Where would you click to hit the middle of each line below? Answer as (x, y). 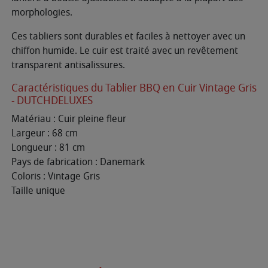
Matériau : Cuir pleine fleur (69, 119)
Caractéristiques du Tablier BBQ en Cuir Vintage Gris (134, 88)
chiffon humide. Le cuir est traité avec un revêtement (125, 51)
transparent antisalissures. (68, 65)
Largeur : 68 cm (45, 133)
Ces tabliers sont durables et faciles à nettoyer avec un (128, 36)
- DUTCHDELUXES (52, 100)
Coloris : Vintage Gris (56, 176)
